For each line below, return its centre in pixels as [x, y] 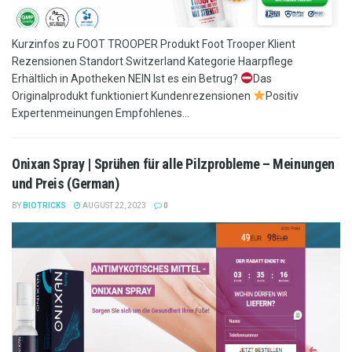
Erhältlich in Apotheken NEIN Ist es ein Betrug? [126, 79]
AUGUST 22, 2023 [114, 205]
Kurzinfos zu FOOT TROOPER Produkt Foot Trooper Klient [154, 44]
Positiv [282, 96]
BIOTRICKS [44, 205]
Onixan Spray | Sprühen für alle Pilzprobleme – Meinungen [173, 164]
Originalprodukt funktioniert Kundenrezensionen [132, 96]
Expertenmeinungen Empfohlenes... [101, 113]
